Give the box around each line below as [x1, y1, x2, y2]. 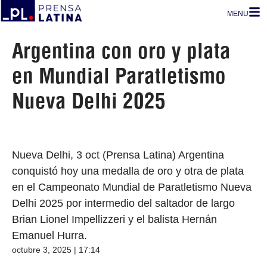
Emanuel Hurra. [12, 229, 87, 241]
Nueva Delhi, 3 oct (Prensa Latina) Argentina [12, 149, 224, 161]
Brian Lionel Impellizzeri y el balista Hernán [12, 213, 217, 225]
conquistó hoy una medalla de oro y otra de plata [12, 165, 244, 177]
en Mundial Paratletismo [12, 63, 226, 89]
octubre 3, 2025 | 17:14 [12, 245, 100, 254]
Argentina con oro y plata [12, 38, 231, 64]
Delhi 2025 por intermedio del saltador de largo [12, 197, 235, 209]
